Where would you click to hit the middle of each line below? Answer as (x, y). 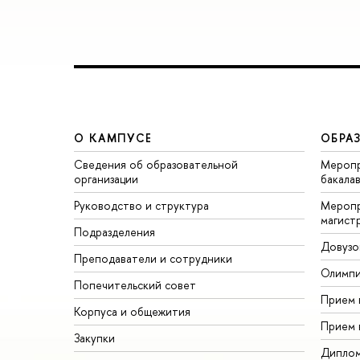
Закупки (94, 338)
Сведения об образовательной (156, 165)
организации (106, 179)
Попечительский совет (135, 285)
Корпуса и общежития (132, 312)
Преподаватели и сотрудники (153, 259)
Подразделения (115, 232)
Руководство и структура (141, 206)
